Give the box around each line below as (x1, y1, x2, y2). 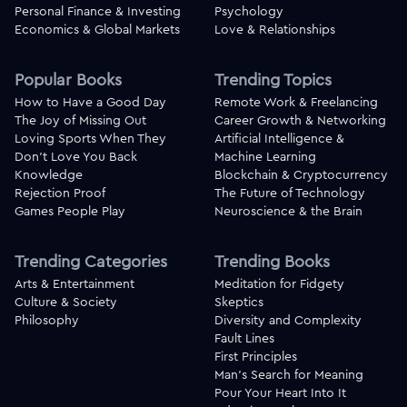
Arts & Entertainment (15, 275, 134, 293)
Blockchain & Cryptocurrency (214, 166, 388, 184)
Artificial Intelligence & (214, 130, 344, 147)
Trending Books (214, 251, 330, 273)
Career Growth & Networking (214, 112, 386, 129)
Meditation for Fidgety (214, 275, 344, 293)
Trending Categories (15, 251, 167, 273)
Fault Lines (214, 330, 274, 347)
